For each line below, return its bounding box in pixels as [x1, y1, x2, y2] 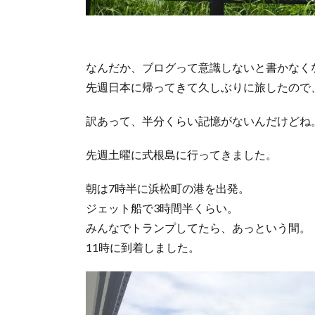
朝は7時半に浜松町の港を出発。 [86, 181, 250, 195]
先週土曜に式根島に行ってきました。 [86, 148, 277, 161]
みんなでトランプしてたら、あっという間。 [86, 221, 311, 234]
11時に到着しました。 [86, 240, 200, 254]
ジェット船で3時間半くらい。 [86, 201, 238, 214]
